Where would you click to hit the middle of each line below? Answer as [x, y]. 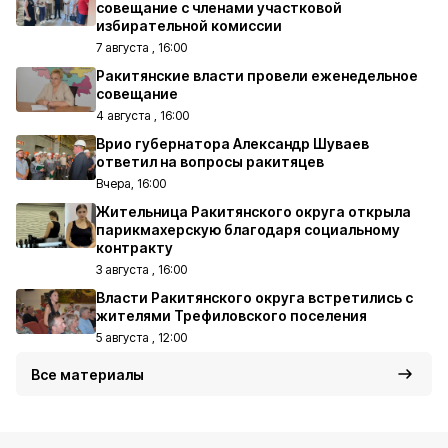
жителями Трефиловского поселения [231, 315]
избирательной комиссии [189, 25]
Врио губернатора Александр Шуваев [232, 143]
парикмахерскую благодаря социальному [248, 229]
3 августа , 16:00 [141, 269]
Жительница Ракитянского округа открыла [253, 211]
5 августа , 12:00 [141, 337]
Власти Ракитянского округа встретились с [254, 297]
